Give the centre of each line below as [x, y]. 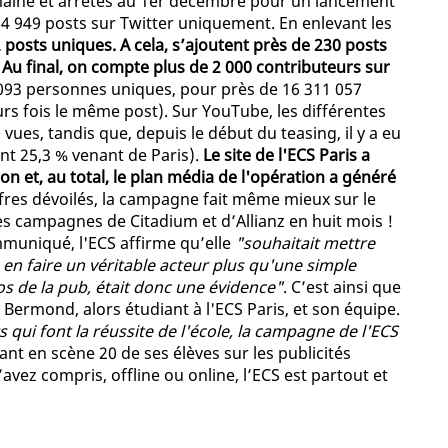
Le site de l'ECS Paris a [286, 155]
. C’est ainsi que [342, 287]
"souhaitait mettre [305, 243]
